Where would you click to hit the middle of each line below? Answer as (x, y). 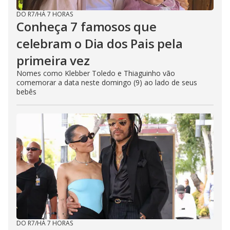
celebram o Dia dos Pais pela (100, 44)
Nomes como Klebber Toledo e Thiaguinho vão (96, 73)
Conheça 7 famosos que (87, 27)
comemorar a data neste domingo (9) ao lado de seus (107, 83)
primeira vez (53, 61)
